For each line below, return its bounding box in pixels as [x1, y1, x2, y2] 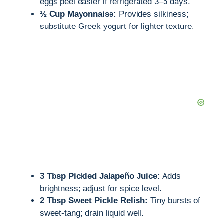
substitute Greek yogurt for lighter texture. [40, 22, 194, 31]
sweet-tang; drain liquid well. [40, 208, 144, 218]
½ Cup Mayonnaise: [40, 9, 116, 19]
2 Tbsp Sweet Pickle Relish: [40, 196, 148, 206]
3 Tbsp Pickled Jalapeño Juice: [40, 171, 160, 181]
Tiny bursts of [148, 196, 200, 206]
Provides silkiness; [116, 9, 189, 19]
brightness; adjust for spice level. [40, 184, 162, 193]
